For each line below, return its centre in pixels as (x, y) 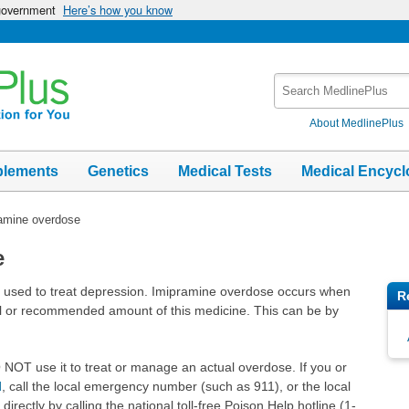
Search (296, 82)
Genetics (118, 171)
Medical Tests (225, 171)
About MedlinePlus (357, 123)
